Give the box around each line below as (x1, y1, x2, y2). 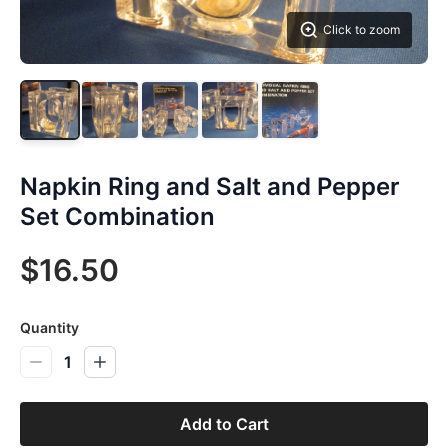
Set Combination (20, 202, 215, 231)
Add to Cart (179, 414, 269, 434)
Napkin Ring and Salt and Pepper (20, 172, 400, 201)
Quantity (20, 319, 79, 336)
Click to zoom (323, 22, 400, 37)
